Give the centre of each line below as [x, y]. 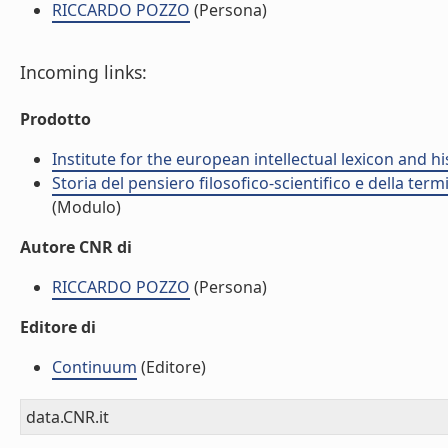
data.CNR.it [67, 417]
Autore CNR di [76, 247]
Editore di [58, 327]
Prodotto [55, 119]
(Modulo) [86, 207]
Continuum [94, 367]
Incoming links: [83, 72]
